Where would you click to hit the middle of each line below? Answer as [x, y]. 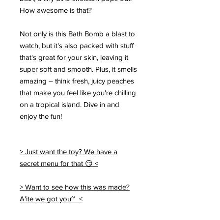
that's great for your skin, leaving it [74, 57]
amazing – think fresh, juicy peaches [77, 81]
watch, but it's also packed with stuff [77, 45]
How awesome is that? [56, 10]
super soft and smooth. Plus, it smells [78, 69]
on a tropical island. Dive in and [69, 104]
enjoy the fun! [41, 116]
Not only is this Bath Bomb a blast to [77, 33]
